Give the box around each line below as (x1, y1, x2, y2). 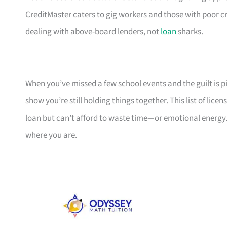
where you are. (25, 129, 77, 142)
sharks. (176, 26, 203, 39)
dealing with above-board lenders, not (25, 26, 161, 39)
